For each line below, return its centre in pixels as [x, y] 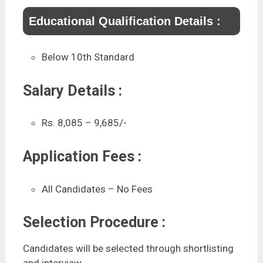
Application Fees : [82, 157]
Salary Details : [72, 90]
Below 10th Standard [88, 57]
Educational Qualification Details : [124, 21]
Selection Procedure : [94, 222]
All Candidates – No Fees [97, 189]
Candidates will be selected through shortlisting [128, 249]
